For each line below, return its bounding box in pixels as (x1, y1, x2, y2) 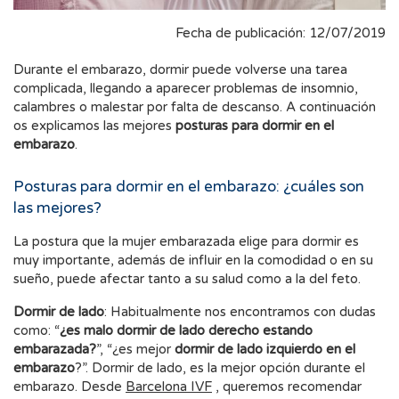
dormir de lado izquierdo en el (175, 341, 355, 358)
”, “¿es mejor (96, 341, 175, 358)
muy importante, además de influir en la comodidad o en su (13, 252, 373, 269)
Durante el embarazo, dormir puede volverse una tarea (13, 61, 347, 78)
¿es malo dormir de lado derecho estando (60, 322, 313, 339)
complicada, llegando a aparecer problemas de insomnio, (13, 80, 358, 97)
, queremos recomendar (212, 379, 362, 395)
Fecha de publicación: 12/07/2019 (175, 25, 386, 42)
